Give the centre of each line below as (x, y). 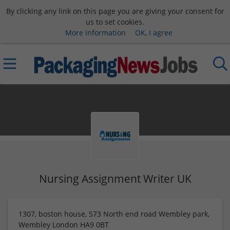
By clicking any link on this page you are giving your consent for (115, 11)
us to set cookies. (115, 22)
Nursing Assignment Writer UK (115, 179)
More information (95, 32)
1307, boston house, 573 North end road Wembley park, (114, 214)
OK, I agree (154, 32)
